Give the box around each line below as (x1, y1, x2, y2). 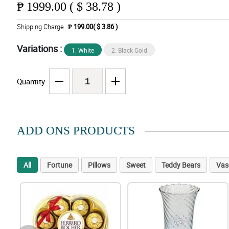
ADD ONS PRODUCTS (16, 124, 135, 138)
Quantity (16, 76, 45, 87)
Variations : (16, 42, 64, 55)
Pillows (87, 160, 110, 170)
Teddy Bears (161, 160, 200, 170)
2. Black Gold (111, 46, 147, 55)
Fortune (47, 160, 72, 170)
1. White (71, 46, 94, 55)
